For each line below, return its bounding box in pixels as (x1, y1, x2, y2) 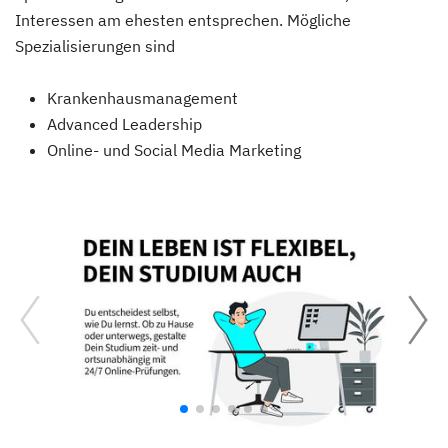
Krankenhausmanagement (47, 88, 238, 108)
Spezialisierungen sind (15, 36, 175, 56)
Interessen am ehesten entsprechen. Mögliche (15, 10, 351, 30)
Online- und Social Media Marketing (47, 140, 301, 160)
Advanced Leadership (47, 114, 202, 134)
